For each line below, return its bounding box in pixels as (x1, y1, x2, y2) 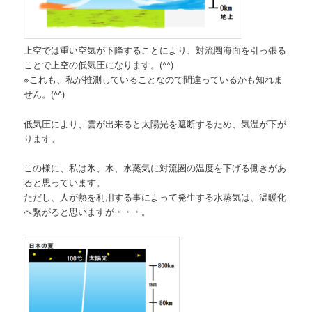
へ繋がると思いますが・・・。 (24, 204, 151, 218)
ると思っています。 (24, 175, 106, 189)
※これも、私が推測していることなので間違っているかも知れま (24, 72, 283, 86)
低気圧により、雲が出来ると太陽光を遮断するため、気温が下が (24, 116, 287, 130)
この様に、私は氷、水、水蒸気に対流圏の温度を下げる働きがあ (24, 160, 287, 174)
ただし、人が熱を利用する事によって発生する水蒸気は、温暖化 (24, 189, 287, 203)
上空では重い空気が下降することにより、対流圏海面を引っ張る (24, 43, 287, 57)
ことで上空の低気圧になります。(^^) (24, 58, 174, 72)
